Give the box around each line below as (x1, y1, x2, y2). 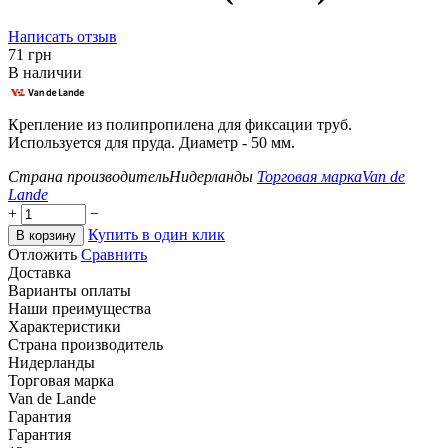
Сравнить (81, 245, 147, 263)
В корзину (16, 227, 76, 243)
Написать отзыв (8, 27, 117, 45)
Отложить (8, 245, 77, 263)
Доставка (8, 263, 71, 281)
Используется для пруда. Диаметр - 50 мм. (8, 133, 295, 151)
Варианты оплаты (8, 281, 131, 299)
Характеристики (8, 317, 121, 335)
